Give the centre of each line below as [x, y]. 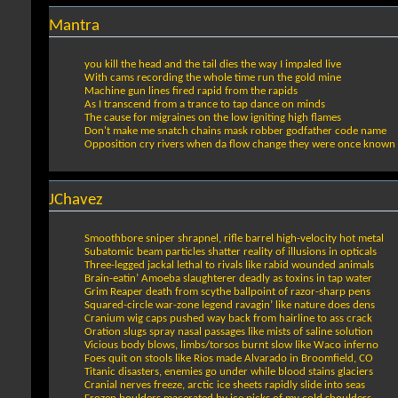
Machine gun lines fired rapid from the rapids [191, 92]
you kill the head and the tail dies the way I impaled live [213, 65]
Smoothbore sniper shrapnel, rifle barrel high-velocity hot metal [234, 239]
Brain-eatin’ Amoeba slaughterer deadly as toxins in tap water [228, 279]
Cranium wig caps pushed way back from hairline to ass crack [228, 319]
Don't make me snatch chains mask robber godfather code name [235, 131]
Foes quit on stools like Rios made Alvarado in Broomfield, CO [229, 359]
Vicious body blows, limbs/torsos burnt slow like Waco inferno [231, 346]
